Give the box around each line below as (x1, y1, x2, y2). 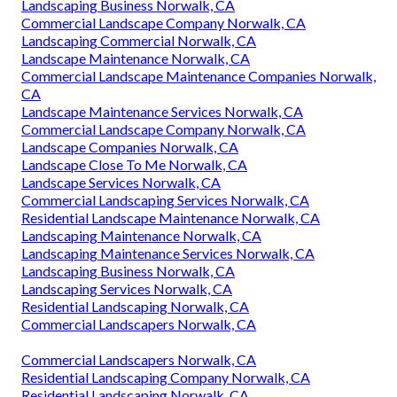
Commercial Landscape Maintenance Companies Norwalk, (21, 66, 376, 84)
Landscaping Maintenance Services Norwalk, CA (21, 244, 315, 261)
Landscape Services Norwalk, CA (21, 173, 221, 191)
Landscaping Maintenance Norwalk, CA (21, 226, 261, 244)
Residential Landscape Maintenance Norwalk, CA (21, 208, 320, 226)
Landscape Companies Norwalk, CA (21, 137, 238, 155)
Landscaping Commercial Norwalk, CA (21, 31, 256, 49)
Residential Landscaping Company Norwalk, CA (21, 368, 310, 385)
